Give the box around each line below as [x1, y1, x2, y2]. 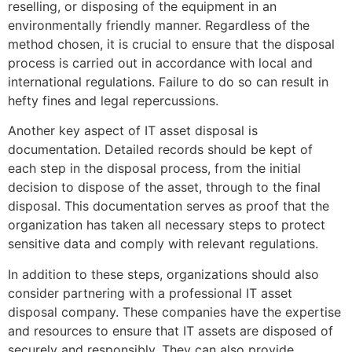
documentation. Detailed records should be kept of [8, 141, 313, 158]
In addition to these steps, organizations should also [8, 266, 319, 282]
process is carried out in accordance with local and [8, 54, 313, 71]
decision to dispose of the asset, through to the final [8, 179, 321, 196]
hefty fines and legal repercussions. [8, 92, 218, 108]
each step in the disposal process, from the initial [8, 160, 301, 177]
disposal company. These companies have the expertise [8, 303, 341, 320]
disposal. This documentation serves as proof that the [8, 198, 329, 214]
